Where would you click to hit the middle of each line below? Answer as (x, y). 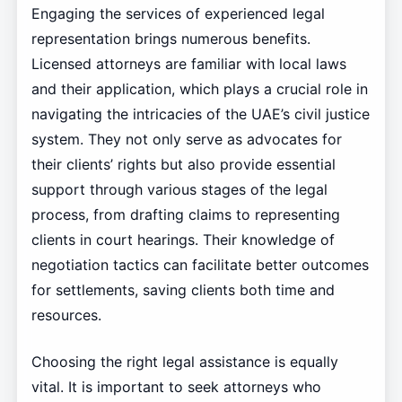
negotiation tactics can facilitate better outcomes (200, 265)
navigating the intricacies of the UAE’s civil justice (200, 114)
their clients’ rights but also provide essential (183, 165)
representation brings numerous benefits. (170, 39)
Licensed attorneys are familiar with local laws (188, 64)
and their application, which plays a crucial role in (199, 89)
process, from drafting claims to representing (185, 215)
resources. (66, 315)
